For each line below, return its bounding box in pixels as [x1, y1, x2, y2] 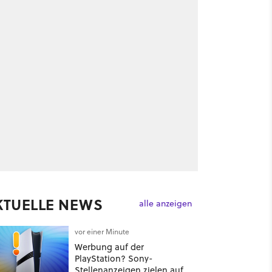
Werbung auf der [74, 240, 144, 253]
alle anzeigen [138, 197, 192, 210]
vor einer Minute [74, 226, 129, 237]
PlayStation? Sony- [74, 252, 153, 265]
